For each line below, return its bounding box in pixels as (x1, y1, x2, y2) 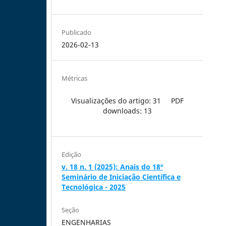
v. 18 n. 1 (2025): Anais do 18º (62, 162, 163, 172)
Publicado (62, 27, 92, 37)
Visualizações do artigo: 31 (71, 95, 161, 105)
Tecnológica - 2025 (62, 182, 126, 192)
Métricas (62, 73, 88, 83)
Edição (62, 150, 82, 159)
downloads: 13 (102, 105, 152, 116)
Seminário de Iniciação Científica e (62, 172, 181, 182)
